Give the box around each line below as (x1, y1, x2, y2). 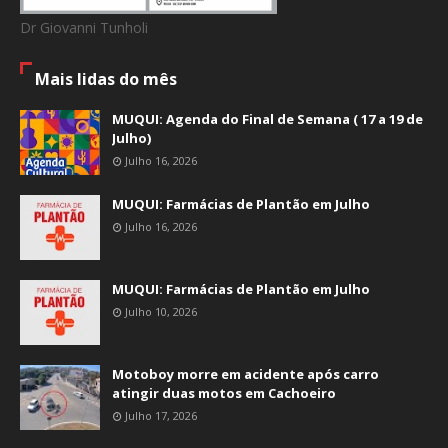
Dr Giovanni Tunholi (20, 18, 148, 37)
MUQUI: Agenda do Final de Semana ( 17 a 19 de (112, 110, 423, 128)
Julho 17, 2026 (125, 408, 197, 423)
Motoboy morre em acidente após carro (112, 365, 379, 383)
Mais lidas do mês (35, 68, 177, 90)
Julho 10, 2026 (125, 304, 197, 319)
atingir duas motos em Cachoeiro (112, 384, 336, 402)
